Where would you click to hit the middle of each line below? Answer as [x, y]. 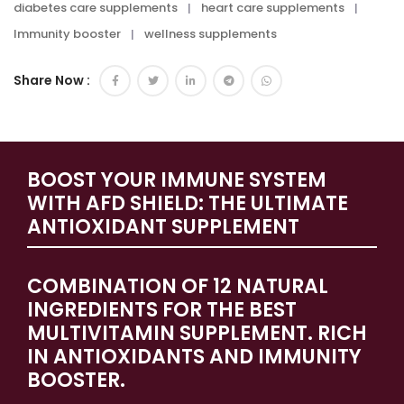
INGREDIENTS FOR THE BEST [162, 310]
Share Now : [52, 80]
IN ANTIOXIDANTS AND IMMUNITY [194, 357]
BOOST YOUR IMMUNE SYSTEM [177, 180]
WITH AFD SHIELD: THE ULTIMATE [188, 203]
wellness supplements [211, 34]
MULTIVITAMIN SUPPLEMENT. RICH [197, 333]
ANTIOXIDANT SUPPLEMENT [163, 227]
